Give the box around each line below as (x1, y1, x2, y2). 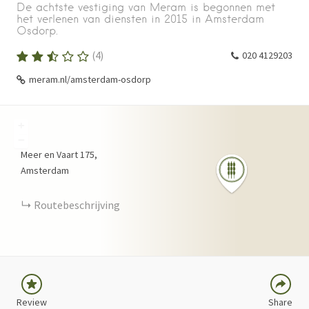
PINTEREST (206, 236, 245, 246)
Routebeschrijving (34, 198, 120, 212)
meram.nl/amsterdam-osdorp (29, 73, 151, 86)
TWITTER (206, 195, 237, 205)
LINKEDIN (206, 215, 236, 226)
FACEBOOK (206, 174, 242, 184)
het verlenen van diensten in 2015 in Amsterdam (17, 12, 264, 26)
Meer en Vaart (21, 148, 78, 161)
